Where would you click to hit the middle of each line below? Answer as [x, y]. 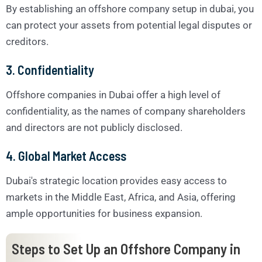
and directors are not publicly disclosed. [94, 127]
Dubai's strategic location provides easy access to [116, 180]
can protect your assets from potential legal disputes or [129, 25]
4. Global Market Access [66, 155]
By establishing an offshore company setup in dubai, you [130, 8]
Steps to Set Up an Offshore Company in [126, 248]
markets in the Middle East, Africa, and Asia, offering [121, 197]
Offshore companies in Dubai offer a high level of [113, 94]
